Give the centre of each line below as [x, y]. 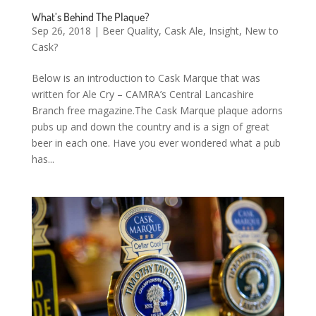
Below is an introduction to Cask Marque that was [146, 78]
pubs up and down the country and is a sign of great [150, 126]
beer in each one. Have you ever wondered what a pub [156, 142]
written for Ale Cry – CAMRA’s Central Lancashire [142, 94]
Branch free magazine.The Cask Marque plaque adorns [157, 110]
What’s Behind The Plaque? [90, 17]
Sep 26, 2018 [61, 30]
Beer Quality [130, 30]
